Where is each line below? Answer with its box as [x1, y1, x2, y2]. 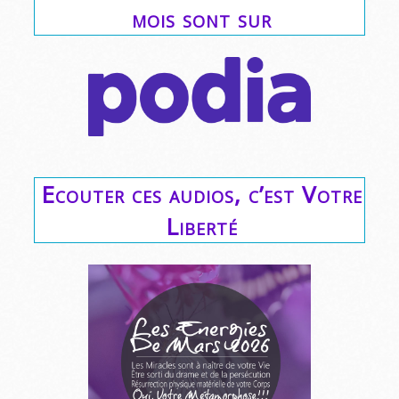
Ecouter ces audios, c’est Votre [41, 177, 362, 210]
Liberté [166, 209, 238, 242]
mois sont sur [132, 3, 272, 36]
